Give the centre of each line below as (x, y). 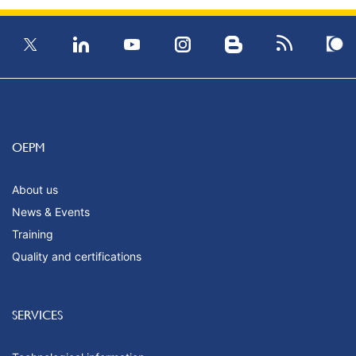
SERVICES (37, 315)
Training (33, 234)
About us (35, 190)
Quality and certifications (77, 257)
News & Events (51, 212)
